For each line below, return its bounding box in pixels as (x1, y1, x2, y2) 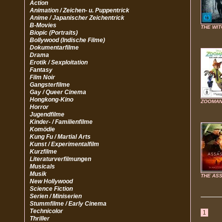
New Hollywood (30, 178, 73, 185)
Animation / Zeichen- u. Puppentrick (30, 7, 129, 14)
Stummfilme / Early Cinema (30, 200, 107, 207)
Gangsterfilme (30, 81, 70, 88)
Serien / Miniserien (30, 193, 82, 200)
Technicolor (30, 208, 63, 215)
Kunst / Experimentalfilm (30, 141, 99, 148)
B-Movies (30, 22, 56, 29)
